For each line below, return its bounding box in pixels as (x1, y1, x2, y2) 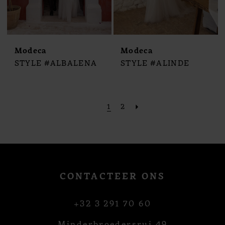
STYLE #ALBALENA (14, 56, 97, 68)
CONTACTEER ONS (59, 168, 166, 182)
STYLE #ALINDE (121, 56, 190, 68)
